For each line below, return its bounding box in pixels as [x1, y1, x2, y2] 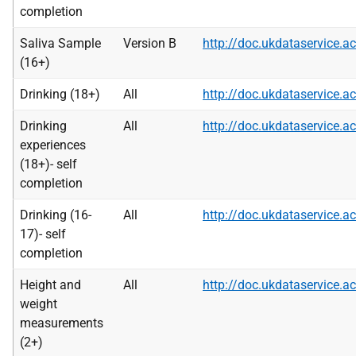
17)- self [20, 226, 66, 242]
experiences [20, 137, 86, 153]
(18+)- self [20, 157, 77, 172]
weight [20, 296, 57, 311]
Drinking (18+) [20, 87, 100, 102]
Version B [123, 36, 176, 51]
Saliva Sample [20, 36, 101, 51]
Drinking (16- [20, 207, 91, 222]
